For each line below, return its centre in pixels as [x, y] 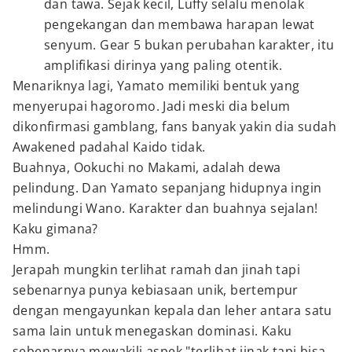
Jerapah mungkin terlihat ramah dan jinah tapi [156, 269]
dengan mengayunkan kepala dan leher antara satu [172, 310]
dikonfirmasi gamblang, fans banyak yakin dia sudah [174, 126]
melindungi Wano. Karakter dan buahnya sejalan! [165, 208]
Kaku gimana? [55, 229]
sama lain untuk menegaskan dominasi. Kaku [152, 331]
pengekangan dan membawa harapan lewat [180, 24]
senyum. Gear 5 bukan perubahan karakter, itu [189, 45]
